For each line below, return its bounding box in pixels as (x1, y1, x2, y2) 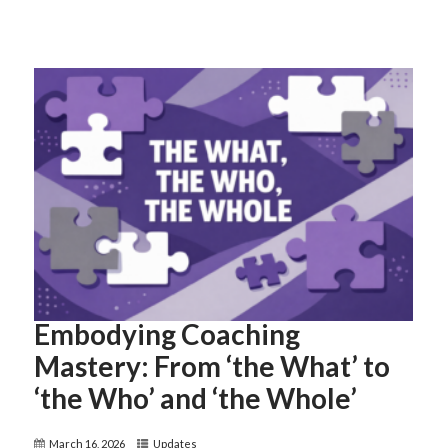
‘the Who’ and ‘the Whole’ (34, 381, 358, 416)
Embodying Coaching (34, 317, 301, 352)
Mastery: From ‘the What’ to (34, 349, 391, 384)
